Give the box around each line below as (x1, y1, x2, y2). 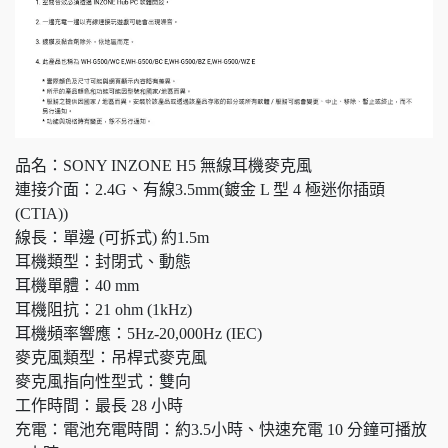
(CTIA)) (15, 204, 68, 222)
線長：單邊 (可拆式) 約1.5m (15, 228, 209, 246)
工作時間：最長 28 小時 (15, 396, 183, 414)
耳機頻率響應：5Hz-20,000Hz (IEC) (15, 324, 262, 342)
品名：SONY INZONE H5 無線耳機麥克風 (15, 156, 312, 174)
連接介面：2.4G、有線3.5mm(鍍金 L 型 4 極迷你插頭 (15, 180, 385, 198)
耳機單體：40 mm (15, 276, 139, 294)
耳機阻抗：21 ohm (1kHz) (15, 300, 192, 318)
